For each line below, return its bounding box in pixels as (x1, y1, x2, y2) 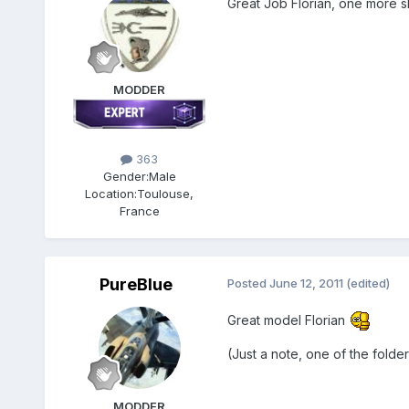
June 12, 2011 (268, 275, 343, 290)
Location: (85, 185, 138, 201)
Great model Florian (226, 311, 349, 328)
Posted (226, 275, 269, 290)
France (119, 203, 160, 218)
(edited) (345, 275, 390, 290)
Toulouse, (137, 185, 194, 201)
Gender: (102, 168, 149, 184)
